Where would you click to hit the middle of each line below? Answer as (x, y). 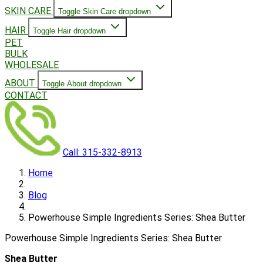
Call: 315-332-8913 (102, 153)
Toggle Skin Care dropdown (104, 12)
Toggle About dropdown (82, 84)
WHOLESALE (32, 65)
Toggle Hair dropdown (69, 31)
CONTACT (26, 96)
